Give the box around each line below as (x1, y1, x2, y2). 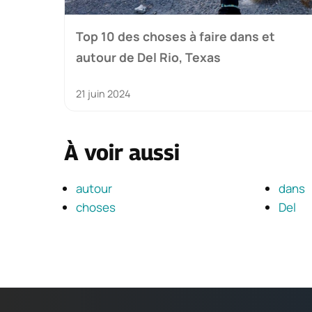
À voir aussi (64, 139, 180, 165)
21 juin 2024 (76, 86, 130, 100)
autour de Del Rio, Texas (76, 48, 221, 65)
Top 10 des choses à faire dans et (76, 27, 275, 45)
